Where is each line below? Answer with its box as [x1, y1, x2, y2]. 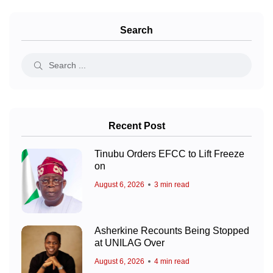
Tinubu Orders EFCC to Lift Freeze [94, 149, 244, 160]
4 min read [154, 257, 190, 266]
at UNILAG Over [94, 238, 165, 249]
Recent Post [108, 120, 165, 131]
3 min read [154, 180, 190, 189]
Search [120, 24, 153, 35]
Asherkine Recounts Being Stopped [94, 225, 249, 236]
